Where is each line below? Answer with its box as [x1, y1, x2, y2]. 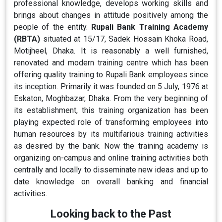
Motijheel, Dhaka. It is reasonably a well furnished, [14, 46, 208, 55]
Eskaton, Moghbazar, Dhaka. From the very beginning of [14, 94, 208, 103]
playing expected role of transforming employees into [14, 117, 208, 127]
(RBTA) [14, 34, 40, 44]
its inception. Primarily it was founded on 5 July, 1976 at [14, 82, 208, 91]
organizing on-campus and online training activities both [14, 153, 208, 163]
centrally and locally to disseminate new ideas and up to [14, 165, 208, 174]
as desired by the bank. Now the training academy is [14, 141, 208, 151]
